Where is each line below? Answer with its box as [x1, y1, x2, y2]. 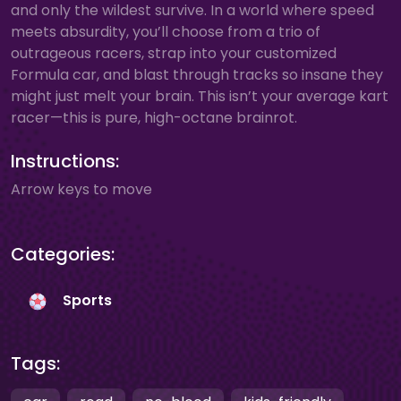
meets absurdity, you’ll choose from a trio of [11, 21, 320, 42]
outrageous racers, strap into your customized [11, 43, 337, 64]
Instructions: [11, 149, 119, 174]
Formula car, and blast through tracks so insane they [11, 64, 383, 85]
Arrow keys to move [11, 179, 152, 200]
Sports [63, 290, 112, 311]
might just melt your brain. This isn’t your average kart [11, 86, 388, 107]
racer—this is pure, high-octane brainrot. [11, 107, 297, 128]
